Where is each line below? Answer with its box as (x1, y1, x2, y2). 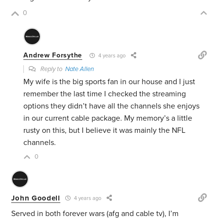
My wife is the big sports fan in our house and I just (23, 77, 196, 87)
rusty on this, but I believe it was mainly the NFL (23, 126, 186, 136)
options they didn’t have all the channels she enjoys (23, 101, 200, 111)
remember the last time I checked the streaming (23, 89, 186, 99)
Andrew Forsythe (23, 51, 82, 60)
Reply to (39, 65, 66, 73)
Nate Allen (65, 65, 94, 73)
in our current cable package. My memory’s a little (23, 113, 193, 124)
